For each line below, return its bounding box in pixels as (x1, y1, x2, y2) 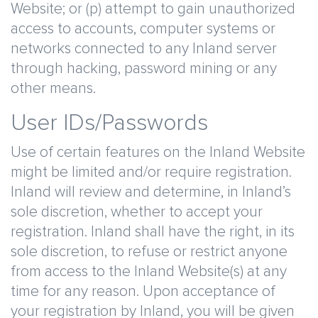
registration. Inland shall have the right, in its (11, 224, 295, 239)
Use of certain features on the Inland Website (11, 145, 305, 160)
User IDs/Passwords (11, 112, 208, 135)
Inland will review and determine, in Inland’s (11, 185, 291, 199)
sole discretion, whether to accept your (11, 204, 263, 219)
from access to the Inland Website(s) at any (11, 264, 287, 279)
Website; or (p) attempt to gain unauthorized (11, 1, 295, 16)
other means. (11, 81, 96, 96)
